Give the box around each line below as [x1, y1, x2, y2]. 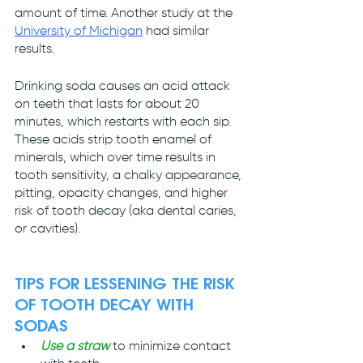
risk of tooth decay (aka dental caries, [15, 204, 240, 218]
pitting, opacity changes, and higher [15, 186, 231, 200]
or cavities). [15, 222, 80, 236]
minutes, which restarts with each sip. [15, 115, 234, 129]
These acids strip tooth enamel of [15, 133, 215, 147]
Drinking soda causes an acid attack [15, 79, 233, 93]
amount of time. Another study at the [15, 6, 236, 20]
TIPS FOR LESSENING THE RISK [15, 275, 240, 293]
